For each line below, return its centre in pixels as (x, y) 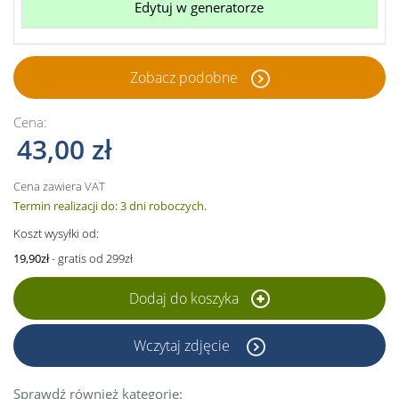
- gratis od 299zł (91, 258)
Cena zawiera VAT (59, 186)
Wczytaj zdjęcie (183, 345)
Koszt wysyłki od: (56, 233)
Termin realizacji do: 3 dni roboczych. (110, 205)
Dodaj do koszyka (186, 298)
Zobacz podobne (183, 77)
